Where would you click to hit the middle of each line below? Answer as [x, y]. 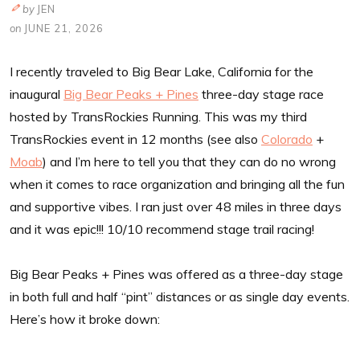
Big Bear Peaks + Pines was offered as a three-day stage [176, 274]
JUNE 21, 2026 [64, 28]
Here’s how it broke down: [85, 319]
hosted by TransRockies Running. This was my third [158, 116]
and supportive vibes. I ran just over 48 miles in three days [176, 206]
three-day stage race [261, 94]
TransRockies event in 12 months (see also [135, 139]
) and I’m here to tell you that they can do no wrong [189, 161]
